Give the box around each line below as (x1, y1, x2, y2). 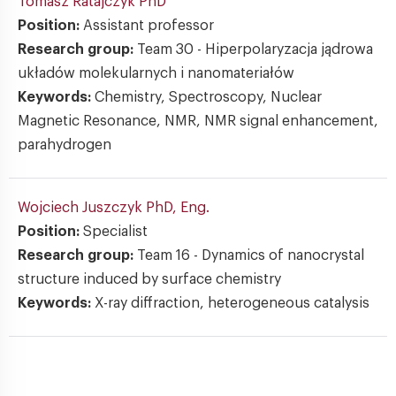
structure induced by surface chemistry (18, 272, 281, 286)
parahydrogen (18, 138, 111, 152)
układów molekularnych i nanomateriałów (18, 66, 294, 80)
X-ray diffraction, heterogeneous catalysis (95, 296, 369, 310)
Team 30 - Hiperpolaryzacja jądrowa (137, 42, 373, 57)
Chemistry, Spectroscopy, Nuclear (95, 90, 322, 104)
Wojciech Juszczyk (18, 201, 146, 215)
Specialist (83, 225, 148, 239)
